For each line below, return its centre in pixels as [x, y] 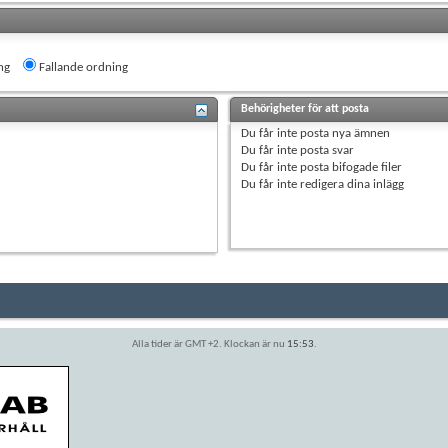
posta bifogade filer [350, 167]
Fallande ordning [82, 67]
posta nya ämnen [344, 133]
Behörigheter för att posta [305, 108]
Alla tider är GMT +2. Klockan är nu [209, 344]
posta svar [326, 150]
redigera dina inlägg [351, 184]
